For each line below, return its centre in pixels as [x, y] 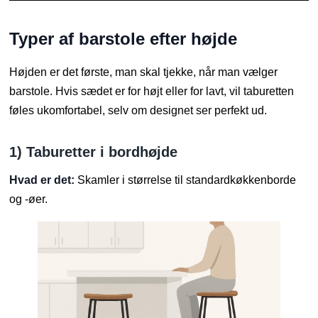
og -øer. [29, 199]
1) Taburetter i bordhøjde [94, 152]
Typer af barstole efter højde [124, 38]
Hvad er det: [42, 180]
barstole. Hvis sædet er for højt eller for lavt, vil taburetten [152, 91]
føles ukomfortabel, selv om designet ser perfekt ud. [138, 110]
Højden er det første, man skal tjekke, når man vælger [144, 72]
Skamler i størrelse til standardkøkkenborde [186, 180]
